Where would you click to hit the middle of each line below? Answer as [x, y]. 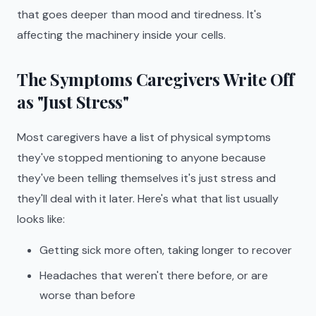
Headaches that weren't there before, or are [154, 275]
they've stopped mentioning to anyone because [141, 158]
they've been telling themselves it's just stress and [146, 178]
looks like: [41, 219]
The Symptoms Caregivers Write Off [156, 79]
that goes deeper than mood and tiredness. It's [139, 14]
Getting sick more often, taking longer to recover [166, 250]
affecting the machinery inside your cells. [121, 35]
